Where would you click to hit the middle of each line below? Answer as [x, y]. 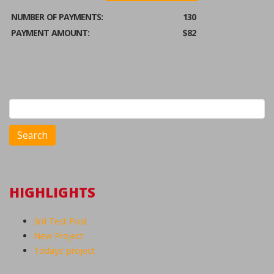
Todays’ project [64, 250]
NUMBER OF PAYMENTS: [57, 17]
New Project [58, 236]
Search [23, 101]
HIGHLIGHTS [52, 192]
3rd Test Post [61, 221]
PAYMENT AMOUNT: [50, 33]
